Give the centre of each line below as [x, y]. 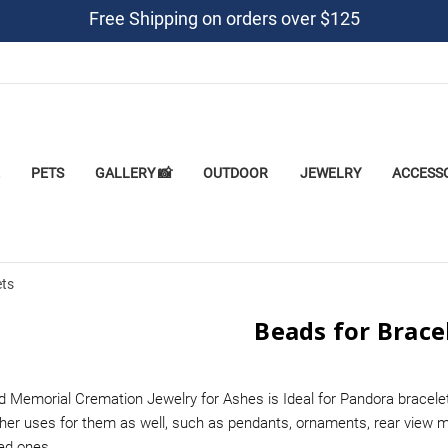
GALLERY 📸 [134, 172]
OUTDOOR [236, 172]
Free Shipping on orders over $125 [224, 18]
